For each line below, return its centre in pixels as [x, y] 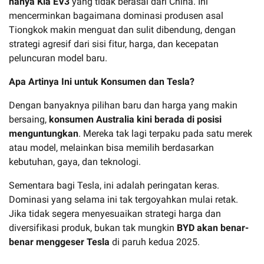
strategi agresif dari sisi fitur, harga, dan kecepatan [114, 44]
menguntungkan [44, 133]
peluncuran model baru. [58, 58]
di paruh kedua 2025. [155, 242]
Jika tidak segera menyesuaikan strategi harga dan [115, 213]
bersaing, [29, 119]
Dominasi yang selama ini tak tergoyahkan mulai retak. [123, 199]
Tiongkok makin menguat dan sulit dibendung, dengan [122, 29]
